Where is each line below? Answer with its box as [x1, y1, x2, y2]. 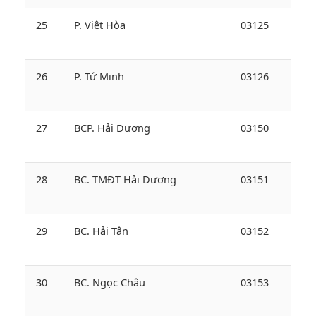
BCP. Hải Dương [74, 120, 150, 135]
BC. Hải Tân [74, 223, 128, 238]
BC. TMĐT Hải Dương [74, 171, 176, 186]
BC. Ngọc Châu [74, 274, 145, 289]
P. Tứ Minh [74, 68, 124, 83]
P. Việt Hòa [74, 17, 126, 32]
